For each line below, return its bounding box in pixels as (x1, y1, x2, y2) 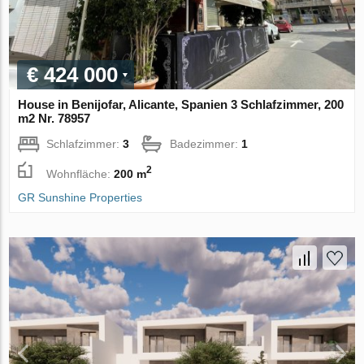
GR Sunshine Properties (18, 191, 143, 205)
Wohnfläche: (46, 167, 115, 180)
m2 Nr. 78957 (18, 111, 91, 126)
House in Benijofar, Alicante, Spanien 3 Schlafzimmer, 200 (18, 97, 344, 112)
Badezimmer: (170, 137, 242, 151)
